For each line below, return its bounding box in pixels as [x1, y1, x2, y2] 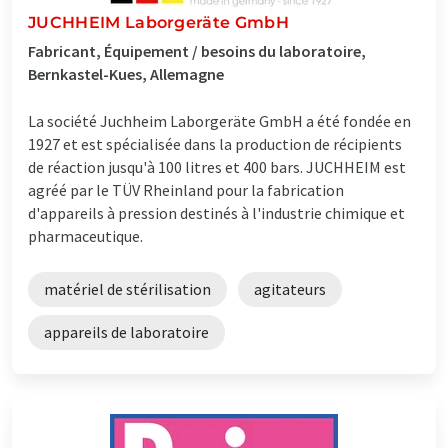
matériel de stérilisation [44, 278, 211, 299]
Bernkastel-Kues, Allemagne [28, 63, 224, 84]
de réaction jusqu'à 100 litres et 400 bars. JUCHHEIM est [28, 156, 406, 177]
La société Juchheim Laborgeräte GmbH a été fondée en [28, 110, 411, 131]
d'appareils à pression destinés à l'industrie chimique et [28, 202, 405, 223]
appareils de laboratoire [44, 321, 209, 342]
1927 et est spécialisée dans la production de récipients [28, 133, 402, 154]
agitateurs [254, 278, 326, 299]
